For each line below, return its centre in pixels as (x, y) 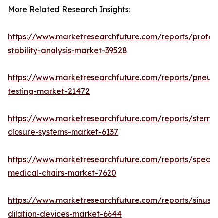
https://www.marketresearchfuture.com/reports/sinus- (111, 200)
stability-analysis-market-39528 (67, 50)
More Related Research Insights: (69, 9)
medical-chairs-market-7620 (62, 173)
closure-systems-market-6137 (63, 132)
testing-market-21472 (49, 91)
